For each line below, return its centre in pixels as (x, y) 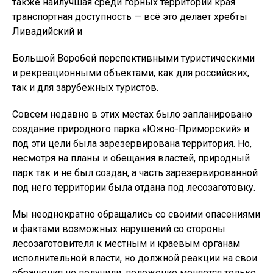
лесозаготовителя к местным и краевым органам (126, 243)
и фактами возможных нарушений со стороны (119, 229)
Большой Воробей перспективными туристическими (133, 58)
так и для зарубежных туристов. (85, 87)
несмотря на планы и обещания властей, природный (131, 158)
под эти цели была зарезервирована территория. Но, (132, 143)
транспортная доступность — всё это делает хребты (130, 16)
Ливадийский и (47, 31)
